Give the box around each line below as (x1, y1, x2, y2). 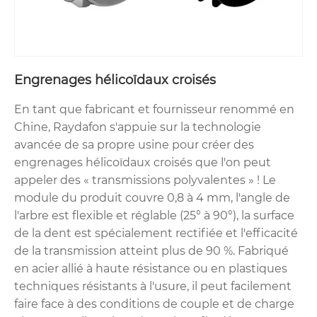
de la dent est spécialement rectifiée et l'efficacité (14, 226, 298, 241)
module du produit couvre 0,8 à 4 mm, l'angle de (14, 191, 290, 205)
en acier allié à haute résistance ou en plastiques (14, 262, 287, 276)
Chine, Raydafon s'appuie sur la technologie (14, 120, 261, 134)
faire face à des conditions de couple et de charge (14, 297, 294, 311)
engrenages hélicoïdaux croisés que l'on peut (14, 156, 271, 170)
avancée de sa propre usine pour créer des (14, 138, 254, 152)
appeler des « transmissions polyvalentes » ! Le (14, 173, 276, 188)
